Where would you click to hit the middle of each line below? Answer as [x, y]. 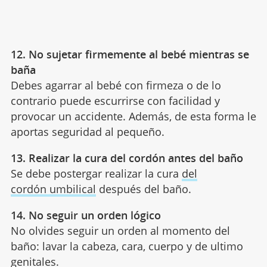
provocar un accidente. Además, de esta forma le [133, 116]
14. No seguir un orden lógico [86, 215]
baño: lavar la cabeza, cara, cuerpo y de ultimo [127, 246]
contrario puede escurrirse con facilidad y [115, 100]
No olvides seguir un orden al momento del [120, 230]
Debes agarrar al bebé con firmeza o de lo [116, 85]
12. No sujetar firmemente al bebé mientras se [130, 54]
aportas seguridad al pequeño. [87, 131]
